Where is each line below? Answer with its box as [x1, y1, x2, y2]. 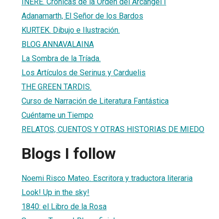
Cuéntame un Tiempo [22, 110, 93, 120]
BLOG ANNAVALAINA [22, 39, 94, 49]
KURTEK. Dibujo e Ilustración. [22, 25, 120, 35]
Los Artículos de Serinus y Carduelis [22, 67, 146, 77]
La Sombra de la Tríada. [22, 53, 101, 63]
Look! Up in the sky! [22, 187, 89, 197]
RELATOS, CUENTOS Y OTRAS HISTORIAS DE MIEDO [22, 124, 204, 134]
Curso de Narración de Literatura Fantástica [22, 96, 169, 106]
